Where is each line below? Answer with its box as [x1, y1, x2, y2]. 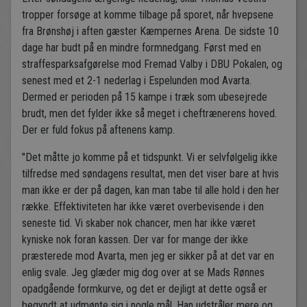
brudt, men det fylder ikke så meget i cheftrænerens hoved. [22, 107, 277, 121]
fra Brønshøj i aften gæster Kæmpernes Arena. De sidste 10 [22, 25, 279, 38]
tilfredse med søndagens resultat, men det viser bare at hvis [22, 167, 279, 181]
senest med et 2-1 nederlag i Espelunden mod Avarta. [22, 74, 251, 88]
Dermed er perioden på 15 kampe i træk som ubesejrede [22, 90, 267, 104]
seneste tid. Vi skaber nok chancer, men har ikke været [22, 217, 256, 230]
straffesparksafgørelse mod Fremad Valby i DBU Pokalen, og [22, 58, 282, 71]
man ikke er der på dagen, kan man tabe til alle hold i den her [22, 184, 280, 197]
